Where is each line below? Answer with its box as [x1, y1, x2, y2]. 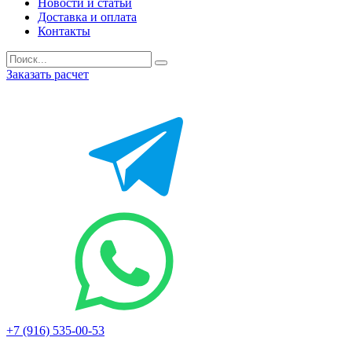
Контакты [38, 24, 90, 38]
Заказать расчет [6, 68, 89, 81]
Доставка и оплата [38, 10, 137, 24]
